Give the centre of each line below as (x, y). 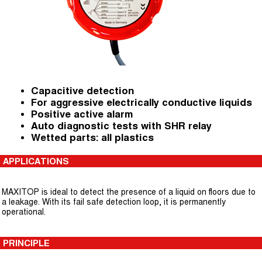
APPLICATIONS (36, 161)
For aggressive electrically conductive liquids (142, 102)
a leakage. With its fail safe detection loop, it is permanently (114, 202)
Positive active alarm (83, 114)
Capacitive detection (82, 91)
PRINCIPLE (26, 243)
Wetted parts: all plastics (92, 137)
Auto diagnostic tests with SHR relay (121, 126)
